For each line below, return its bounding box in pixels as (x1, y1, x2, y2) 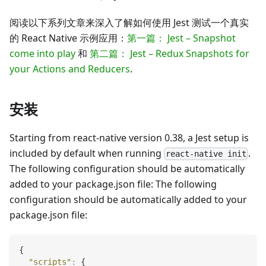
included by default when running (9, 146, 164, 160)
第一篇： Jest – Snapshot (127, 31, 236, 45)
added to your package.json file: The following (9, 178, 217, 191)
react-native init (166, 149, 247, 159)
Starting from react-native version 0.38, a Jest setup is (9, 131, 249, 144)
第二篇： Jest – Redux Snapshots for (90, 46, 249, 60)
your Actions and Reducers (9, 62, 130, 75)
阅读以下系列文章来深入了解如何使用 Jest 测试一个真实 (9, 15, 249, 29)
